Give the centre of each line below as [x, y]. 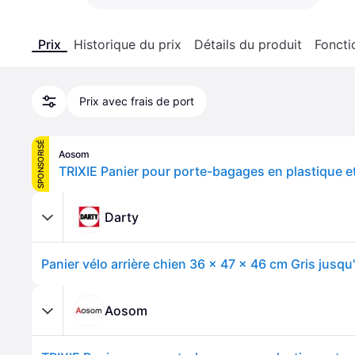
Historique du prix [128, 44]
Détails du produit [248, 44]
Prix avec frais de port [137, 101]
